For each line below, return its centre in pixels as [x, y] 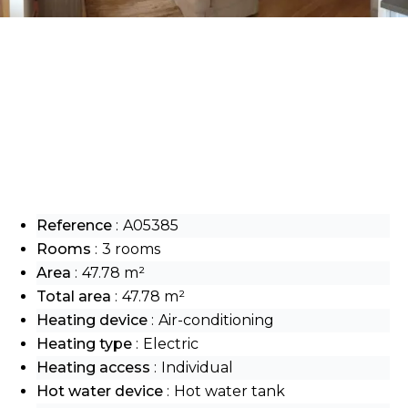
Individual [197, 367]
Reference [76, 225]
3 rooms [131, 249]
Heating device [94, 320]
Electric [171, 343]
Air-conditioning [216, 320]
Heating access [95, 367]
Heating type [86, 343]
